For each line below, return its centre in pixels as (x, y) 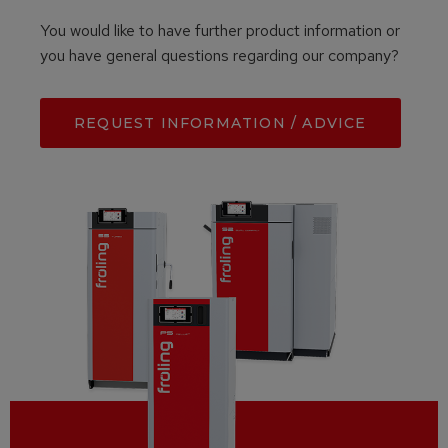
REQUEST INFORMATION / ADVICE (220, 123)
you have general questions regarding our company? (219, 56)
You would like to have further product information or (220, 31)
